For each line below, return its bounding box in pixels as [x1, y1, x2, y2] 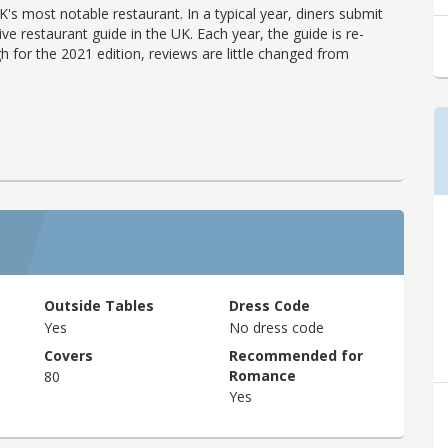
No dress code [228, 317, 324, 337]
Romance [228, 366, 296, 386]
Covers [44, 346, 93, 366]
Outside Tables [44, 296, 154, 316]
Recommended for [228, 346, 363, 366]
